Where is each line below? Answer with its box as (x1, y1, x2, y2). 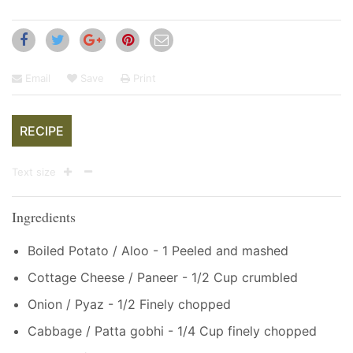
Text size (12, 165, 59, 179)
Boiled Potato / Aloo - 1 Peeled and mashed (28, 242, 288, 258)
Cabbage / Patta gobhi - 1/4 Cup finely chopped (28, 322, 317, 339)
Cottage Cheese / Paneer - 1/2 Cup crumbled (28, 269, 298, 285)
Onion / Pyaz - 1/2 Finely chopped (28, 295, 231, 312)
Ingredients (12, 207, 76, 227)
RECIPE (20, 123, 64, 139)
